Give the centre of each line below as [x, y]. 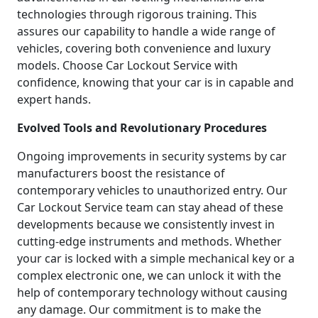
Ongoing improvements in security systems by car [152, 156]
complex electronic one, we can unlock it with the [149, 275]
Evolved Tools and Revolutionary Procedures [142, 127]
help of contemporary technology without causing [152, 292]
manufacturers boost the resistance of [121, 173]
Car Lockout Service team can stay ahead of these [150, 207]
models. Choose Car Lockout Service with [127, 65]
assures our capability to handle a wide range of [146, 31]
